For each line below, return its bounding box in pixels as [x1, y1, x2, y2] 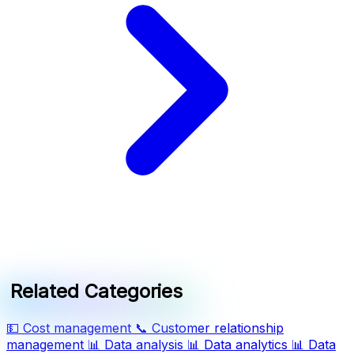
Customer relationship [152, 320, 284, 337]
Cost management [23, 320, 131, 337]
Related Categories [10, 280, 183, 303]
